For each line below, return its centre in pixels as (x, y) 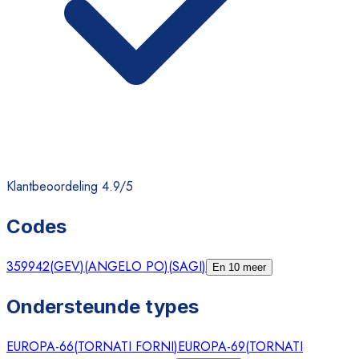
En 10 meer (239, 267)
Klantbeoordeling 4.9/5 (70, 186)
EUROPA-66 (40, 346)
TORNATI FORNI (126, 346)
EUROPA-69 (212, 346)
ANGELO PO (126, 266)
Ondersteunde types (103, 306)
